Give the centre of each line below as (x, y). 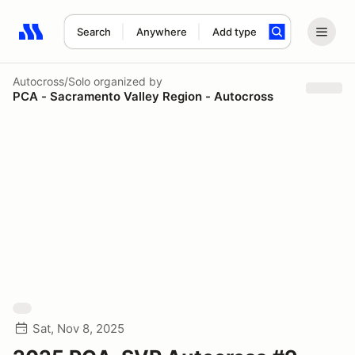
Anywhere (161, 32)
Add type (234, 32)
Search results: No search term (111, 40)
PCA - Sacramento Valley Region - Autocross (143, 96)
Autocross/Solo (52, 81)
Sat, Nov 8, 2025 (78, 328)
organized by (126, 81)
